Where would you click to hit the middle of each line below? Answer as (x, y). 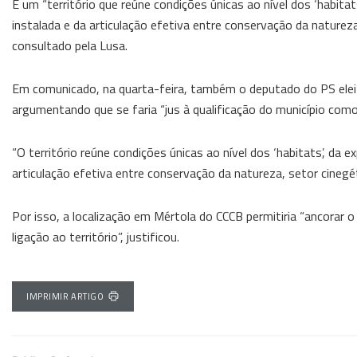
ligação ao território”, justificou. (96, 236)
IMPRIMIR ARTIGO (65, 296)
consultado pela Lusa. (70, 45)
